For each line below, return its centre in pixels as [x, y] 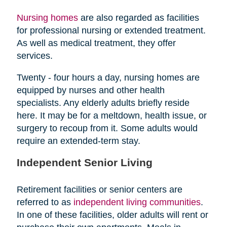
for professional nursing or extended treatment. [111, 31]
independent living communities [137, 202]
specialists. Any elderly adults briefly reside [103, 103]
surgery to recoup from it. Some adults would [107, 128]
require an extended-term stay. [78, 141]
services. [34, 56]
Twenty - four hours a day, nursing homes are [108, 78]
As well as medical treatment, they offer [96, 43]
